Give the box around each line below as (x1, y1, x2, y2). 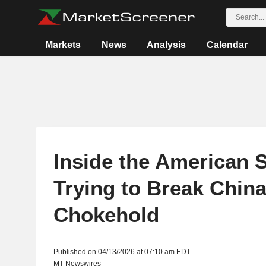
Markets (45, 40, 81, 50)
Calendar (206, 40, 248, 50)
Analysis (147, 40, 186, 50)
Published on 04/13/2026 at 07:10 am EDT (53, 248, 191, 256)
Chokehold (53, 203, 159, 226)
